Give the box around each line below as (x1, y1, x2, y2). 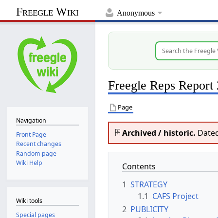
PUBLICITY (130, 203, 168, 215)
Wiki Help (16, 158, 42, 167)
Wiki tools (16, 196, 42, 205)
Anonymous (116, 8, 155, 18)
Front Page (16, 130, 46, 139)
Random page (16, 149, 56, 158)
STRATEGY (130, 179, 167, 190)
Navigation (16, 116, 46, 125)
